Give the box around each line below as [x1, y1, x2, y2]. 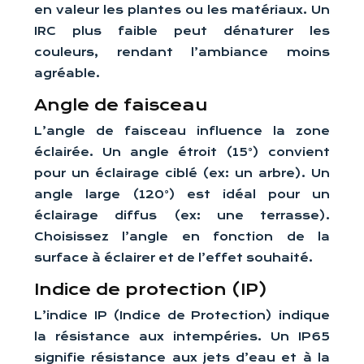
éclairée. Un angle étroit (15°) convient [34, 145, 330, 158]
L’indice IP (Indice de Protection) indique [34, 309, 330, 322]
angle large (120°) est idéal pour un [34, 188, 330, 201]
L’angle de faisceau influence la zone [34, 124, 330, 137]
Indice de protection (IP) [34, 280, 267, 299]
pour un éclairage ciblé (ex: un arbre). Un [34, 167, 330, 180]
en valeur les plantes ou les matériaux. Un [34, 3, 330, 16]
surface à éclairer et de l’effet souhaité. [34, 251, 313, 264]
